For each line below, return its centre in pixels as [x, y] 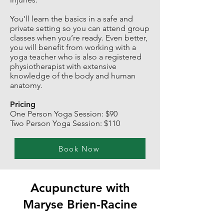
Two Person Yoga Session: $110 [65, 123]
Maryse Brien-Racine [80, 204]
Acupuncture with [80, 188]
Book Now [79, 148]
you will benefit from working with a [73, 47]
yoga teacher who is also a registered [76, 57]
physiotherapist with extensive [63, 66]
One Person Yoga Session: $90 [64, 114]
